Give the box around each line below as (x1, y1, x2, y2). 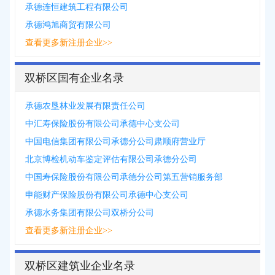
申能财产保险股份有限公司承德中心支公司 (25, 190, 188, 199)
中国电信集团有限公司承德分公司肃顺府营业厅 (25, 137, 206, 146)
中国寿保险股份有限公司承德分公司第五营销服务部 (25, 172, 223, 182)
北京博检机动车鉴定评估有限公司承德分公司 (25, 155, 197, 164)
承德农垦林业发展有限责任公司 (25, 101, 145, 110)
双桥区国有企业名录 (25, 72, 124, 84)
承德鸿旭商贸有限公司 (25, 20, 111, 29)
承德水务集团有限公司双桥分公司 (25, 208, 154, 217)
